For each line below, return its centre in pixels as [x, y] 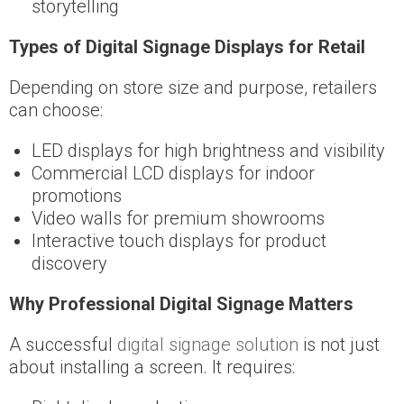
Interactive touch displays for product [179, 240]
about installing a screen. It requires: [152, 367]
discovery [69, 263]
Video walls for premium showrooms [178, 218]
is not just [339, 344]
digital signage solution [208, 344]
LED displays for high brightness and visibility [208, 150]
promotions [77, 195]
